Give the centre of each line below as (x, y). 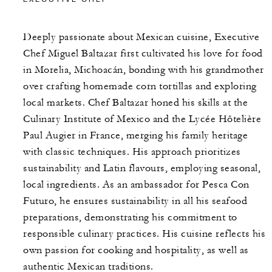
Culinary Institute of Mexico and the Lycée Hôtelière (142, 119)
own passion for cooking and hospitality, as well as (136, 250)
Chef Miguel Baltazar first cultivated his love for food (143, 53)
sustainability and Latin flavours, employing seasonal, (142, 168)
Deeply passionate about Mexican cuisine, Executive (141, 37)
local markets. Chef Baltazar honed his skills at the (135, 102)
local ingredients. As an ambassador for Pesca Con (136, 184)
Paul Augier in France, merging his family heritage (135, 135)
